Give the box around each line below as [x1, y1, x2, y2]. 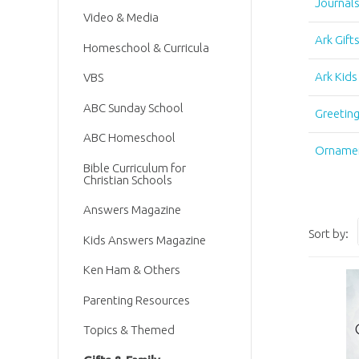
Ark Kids [314, 69, 357, 83]
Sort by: [309, 226, 349, 240]
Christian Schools [83, 172, 173, 187]
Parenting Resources [83, 292, 191, 307]
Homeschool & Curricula [83, 40, 210, 54]
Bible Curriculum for [83, 160, 187, 175]
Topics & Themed [83, 323, 175, 337]
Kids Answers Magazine [83, 232, 207, 247]
